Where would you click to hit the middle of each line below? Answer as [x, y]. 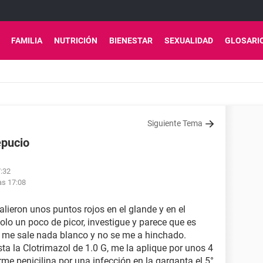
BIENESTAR [131, 41]
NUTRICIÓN [76, 41]
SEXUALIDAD [189, 41]
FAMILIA [27, 41]
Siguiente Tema [175, 123]
